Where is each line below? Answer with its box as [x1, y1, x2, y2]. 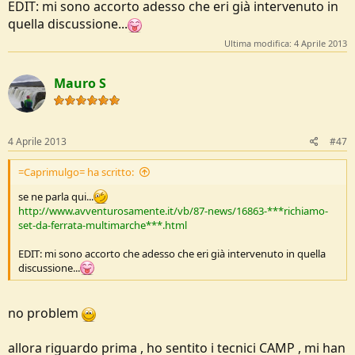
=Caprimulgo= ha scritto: [18, 164, 134, 179]
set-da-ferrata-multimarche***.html [18, 217, 187, 232]
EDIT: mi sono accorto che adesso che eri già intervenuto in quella [18, 246, 326, 261]
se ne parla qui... [18, 189, 94, 204]
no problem [8, 303, 82, 322]
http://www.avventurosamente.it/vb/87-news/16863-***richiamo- [18, 203, 328, 218]
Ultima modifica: [224, 36, 294, 49]
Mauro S [54, 74, 106, 92]
